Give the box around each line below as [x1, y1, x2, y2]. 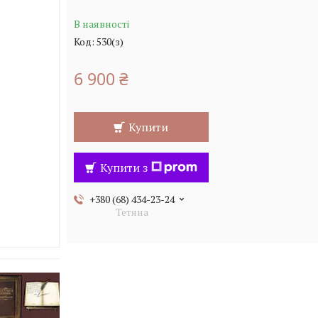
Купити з [99, 160, 148, 175]
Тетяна [116, 205, 149, 219]
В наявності [73, 17, 129, 31]
